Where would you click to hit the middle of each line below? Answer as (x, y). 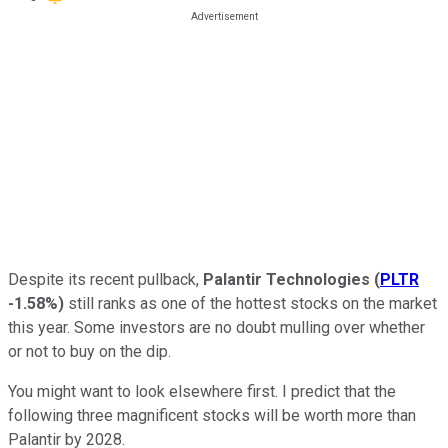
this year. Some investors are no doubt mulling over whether (216, 327)
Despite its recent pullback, (103, 279)
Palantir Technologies (284, 279)
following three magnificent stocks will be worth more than (212, 415)
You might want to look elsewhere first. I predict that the (202, 391)
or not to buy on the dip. (89, 351)
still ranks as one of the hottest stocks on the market (250, 303)
